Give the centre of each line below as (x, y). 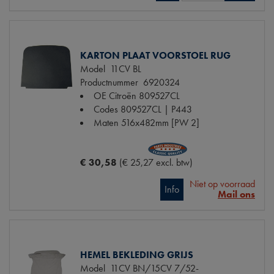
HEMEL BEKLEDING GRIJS (137, 255)
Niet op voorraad (222, 184)
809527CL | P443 (156, 109)
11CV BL (123, 69)
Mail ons (236, 194)
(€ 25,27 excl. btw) (156, 163)
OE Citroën (115, 96)
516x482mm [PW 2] (160, 123)
